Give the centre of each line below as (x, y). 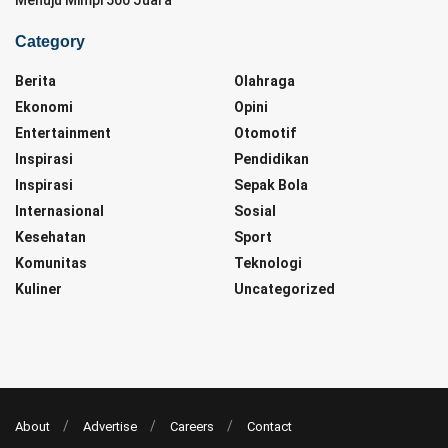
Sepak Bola (271, 184)
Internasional (59, 210)
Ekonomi (44, 106)
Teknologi (268, 262)
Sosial (255, 210)
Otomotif (265, 132)
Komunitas (51, 262)
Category (50, 41)
